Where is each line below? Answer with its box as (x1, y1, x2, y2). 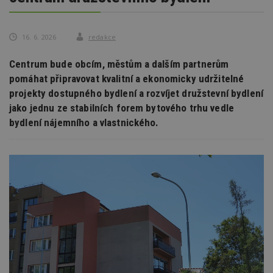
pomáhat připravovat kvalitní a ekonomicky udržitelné (9, 72, 244, 85)
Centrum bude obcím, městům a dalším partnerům (9, 57, 229, 70)
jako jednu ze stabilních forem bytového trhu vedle (9, 101, 235, 114)
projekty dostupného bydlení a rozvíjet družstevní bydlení (9, 87, 263, 99)
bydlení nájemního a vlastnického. (9, 116, 159, 129)
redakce (88, 32, 116, 41)
